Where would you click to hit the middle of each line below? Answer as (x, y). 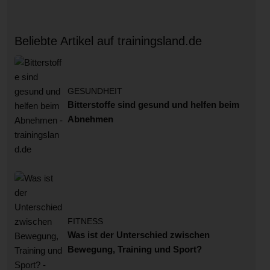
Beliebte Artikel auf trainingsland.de (108, 41)
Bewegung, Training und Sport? (178, 250)
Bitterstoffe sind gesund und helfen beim (153, 105)
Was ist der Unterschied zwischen (139, 235)
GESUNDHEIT (95, 92)
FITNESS (85, 222)
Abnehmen (90, 119)
